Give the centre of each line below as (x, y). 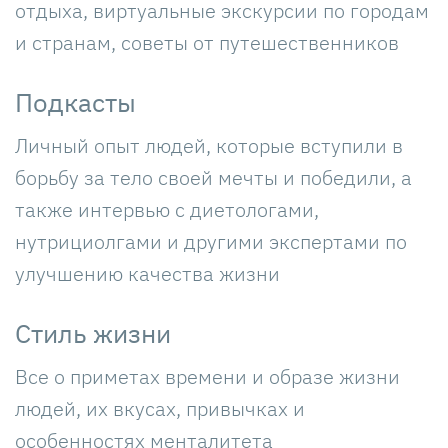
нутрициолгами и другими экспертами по (211, 241)
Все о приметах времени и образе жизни (207, 376)
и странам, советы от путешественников (207, 42)
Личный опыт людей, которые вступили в (209, 145)
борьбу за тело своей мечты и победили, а (213, 177)
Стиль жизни (93, 332)
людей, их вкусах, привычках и (160, 408)
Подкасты (75, 101)
